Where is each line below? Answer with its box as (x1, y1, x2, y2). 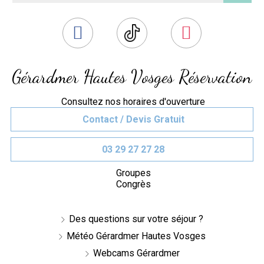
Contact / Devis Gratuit (82, 113, 184, 125)
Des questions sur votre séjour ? (69, 213, 204, 225)
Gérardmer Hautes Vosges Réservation (12, 65, 252, 87)
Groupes (116, 167, 151, 179)
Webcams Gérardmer (93, 247, 180, 259)
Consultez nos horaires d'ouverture (61, 95, 206, 107)
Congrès (116, 178, 151, 190)
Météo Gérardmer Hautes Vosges (67, 230, 206, 242)
